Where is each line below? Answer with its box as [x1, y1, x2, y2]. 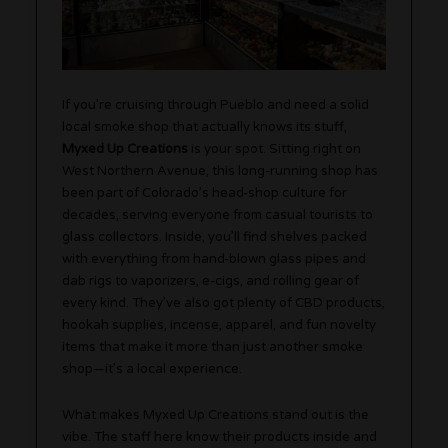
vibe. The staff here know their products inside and [62, 428, 378, 445]
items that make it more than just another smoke [62, 338, 364, 355]
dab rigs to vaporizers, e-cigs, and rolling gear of [62, 272, 360, 289]
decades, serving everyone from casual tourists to [62, 206, 374, 223]
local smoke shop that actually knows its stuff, [62, 118, 348, 135]
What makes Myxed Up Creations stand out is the [62, 406, 370, 423]
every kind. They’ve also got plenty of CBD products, [62, 294, 386, 311]
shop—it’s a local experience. [62, 360, 243, 377]
